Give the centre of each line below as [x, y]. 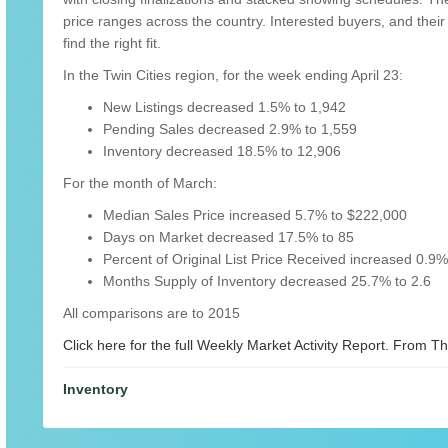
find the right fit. [112, 43]
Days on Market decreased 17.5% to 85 [228, 237]
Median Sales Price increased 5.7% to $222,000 [255, 215]
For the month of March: [140, 183]
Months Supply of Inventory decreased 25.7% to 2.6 [267, 281]
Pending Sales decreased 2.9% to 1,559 [230, 129]
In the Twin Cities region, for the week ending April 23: [233, 75]
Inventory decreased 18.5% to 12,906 [222, 151]
